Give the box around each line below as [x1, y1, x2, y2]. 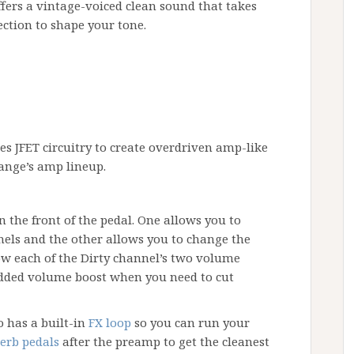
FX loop [88, 314, 131, 331]
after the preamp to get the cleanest [59, 333, 269, 350]
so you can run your [131, 314, 250, 331]
